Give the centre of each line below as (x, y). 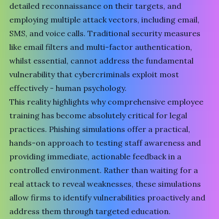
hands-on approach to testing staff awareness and (105, 143)
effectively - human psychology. (68, 88)
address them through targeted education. (90, 211)
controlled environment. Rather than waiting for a (104, 170)
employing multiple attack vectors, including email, (105, 20)
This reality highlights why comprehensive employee (107, 102)
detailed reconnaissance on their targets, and (96, 6)
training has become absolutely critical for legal (99, 115)
